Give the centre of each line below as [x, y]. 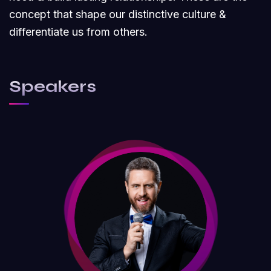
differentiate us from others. [78, 32]
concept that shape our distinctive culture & [118, 14]
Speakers [53, 87]
